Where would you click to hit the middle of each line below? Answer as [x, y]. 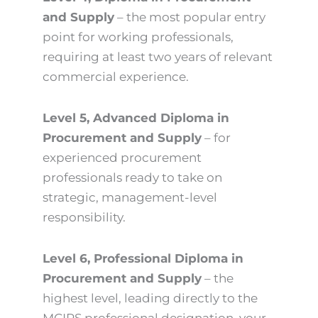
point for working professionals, [138, 37]
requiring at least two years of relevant [158, 57]
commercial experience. [116, 77]
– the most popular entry [190, 17]
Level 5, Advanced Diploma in [136, 118]
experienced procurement [122, 158]
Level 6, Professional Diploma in [143, 258]
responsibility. [84, 218]
